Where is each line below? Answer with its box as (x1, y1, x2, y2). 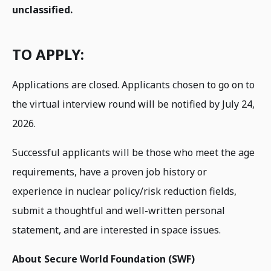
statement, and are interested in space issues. (12, 223, 223, 237)
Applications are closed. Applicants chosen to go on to (12, 78, 255, 91)
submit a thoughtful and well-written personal (12, 204, 225, 217)
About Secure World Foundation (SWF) (12, 252, 195, 266)
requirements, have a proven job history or (12, 165, 207, 178)
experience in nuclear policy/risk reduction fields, (12, 184, 237, 198)
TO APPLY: (12, 44, 84, 64)
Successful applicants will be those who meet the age (12, 146, 255, 159)
